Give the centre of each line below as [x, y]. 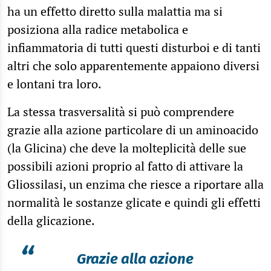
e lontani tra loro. [56, 83]
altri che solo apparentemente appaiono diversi [133, 65]
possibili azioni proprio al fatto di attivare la [125, 166]
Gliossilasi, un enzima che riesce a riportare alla [135, 184]
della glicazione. [51, 220]
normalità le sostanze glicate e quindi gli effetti [134, 202]
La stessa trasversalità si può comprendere [121, 111]
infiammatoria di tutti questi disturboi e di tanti [134, 47]
